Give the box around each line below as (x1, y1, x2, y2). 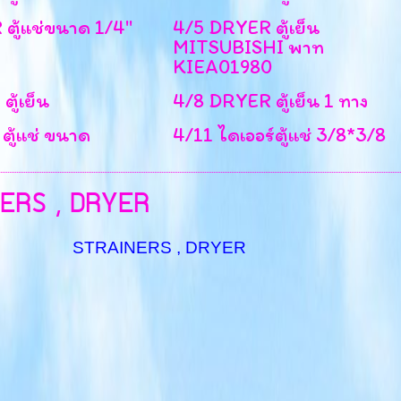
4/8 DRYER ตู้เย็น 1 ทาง (173, 89, 369, 114)
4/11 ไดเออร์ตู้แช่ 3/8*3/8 (173, 123, 387, 148)
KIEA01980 (173, 55, 273, 80)
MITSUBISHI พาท (173, 35, 325, 60)
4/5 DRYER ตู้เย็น (173, 15, 320, 40)
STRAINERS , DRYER (72, 237, 246, 257)
